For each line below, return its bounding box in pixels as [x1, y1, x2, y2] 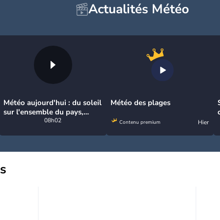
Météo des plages [110, 98, 170, 108]
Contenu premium [118, 119, 161, 126]
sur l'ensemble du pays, [3, 107, 83, 117]
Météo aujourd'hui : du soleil [3, 98, 102, 108]
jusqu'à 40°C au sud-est [3, 116, 85, 126]
